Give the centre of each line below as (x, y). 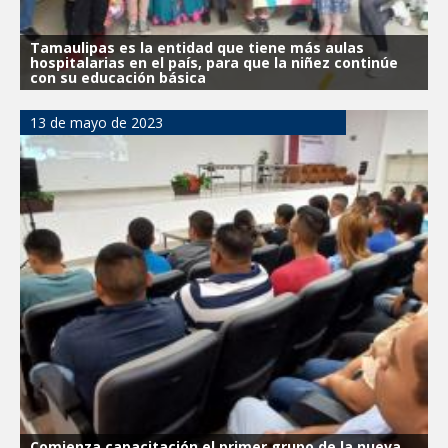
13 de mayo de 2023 (96, 122)
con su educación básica (118, 77)
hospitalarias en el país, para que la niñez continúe (214, 62)
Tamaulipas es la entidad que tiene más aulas (197, 47)
